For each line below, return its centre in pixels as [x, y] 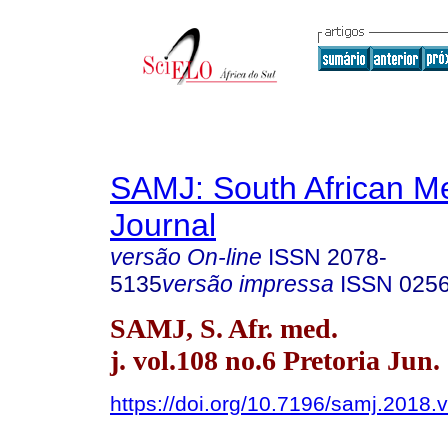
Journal [163, 225]
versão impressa [248, 284]
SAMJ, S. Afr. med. [224, 328]
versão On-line [186, 257]
